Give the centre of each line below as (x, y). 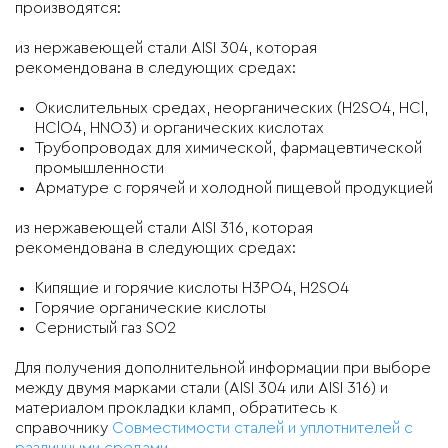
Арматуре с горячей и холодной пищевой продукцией (234, 187)
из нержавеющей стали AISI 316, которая (164, 227)
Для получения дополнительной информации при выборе (223, 367)
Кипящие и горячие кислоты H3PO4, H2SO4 (192, 287)
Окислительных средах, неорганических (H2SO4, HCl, (231, 107)
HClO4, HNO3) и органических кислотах (179, 127)
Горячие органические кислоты (150, 307)
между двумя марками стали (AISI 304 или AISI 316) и (201, 387)
